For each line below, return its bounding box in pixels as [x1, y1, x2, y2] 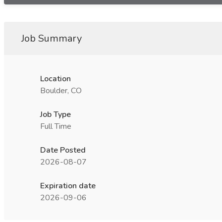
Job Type [40, 109, 71, 120]
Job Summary [21, 32, 82, 45]
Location [40, 73, 71, 84]
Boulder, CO [40, 85, 82, 96]
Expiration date [40, 180, 96, 191]
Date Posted [40, 145, 86, 156]
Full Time [40, 121, 71, 132]
